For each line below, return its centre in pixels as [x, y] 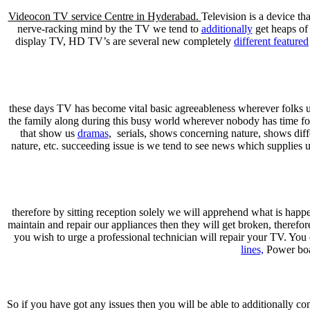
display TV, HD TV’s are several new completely [125, 42]
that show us [48, 133]
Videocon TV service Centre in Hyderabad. [104, 17]
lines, [252, 250]
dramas [93, 133]
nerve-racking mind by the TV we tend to [109, 29]
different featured [271, 42]
